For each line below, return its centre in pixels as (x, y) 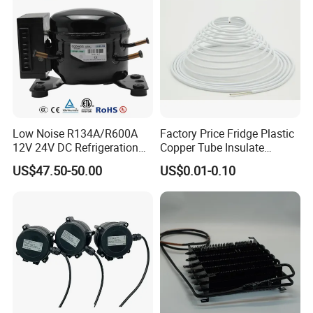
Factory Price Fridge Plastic (227, 133)
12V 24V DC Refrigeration (76, 147)
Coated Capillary (200, 161)
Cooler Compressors (63, 161)
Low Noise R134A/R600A (75, 133)
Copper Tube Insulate (212, 147)
